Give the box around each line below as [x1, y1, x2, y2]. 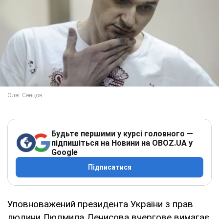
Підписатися [88, 163, 131, 171]
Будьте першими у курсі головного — [51, 129, 193, 138]
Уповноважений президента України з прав [7, 198, 193, 210]
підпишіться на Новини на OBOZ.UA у [51, 138, 193, 148]
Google [51, 147, 78, 157]
